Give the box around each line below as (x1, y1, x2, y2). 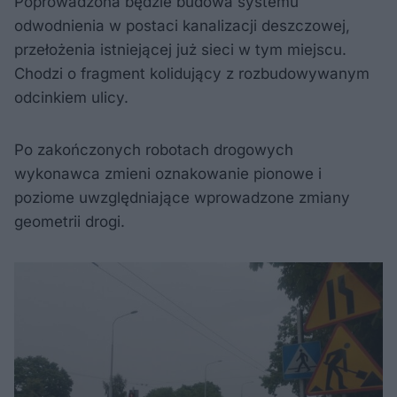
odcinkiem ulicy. (14, 89, 128, 107)
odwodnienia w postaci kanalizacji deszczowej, (14, 17, 350, 35)
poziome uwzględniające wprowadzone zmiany (14, 189, 350, 207)
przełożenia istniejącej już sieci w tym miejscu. (14, 41, 346, 59)
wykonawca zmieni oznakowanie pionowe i (14, 165, 322, 183)
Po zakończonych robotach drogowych (14, 141, 293, 160)
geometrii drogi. (14, 213, 125, 231)
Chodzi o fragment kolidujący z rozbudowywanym (14, 65, 370, 83)
